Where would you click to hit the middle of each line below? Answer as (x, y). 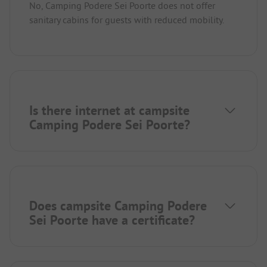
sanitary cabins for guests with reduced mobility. (127, 19)
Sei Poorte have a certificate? (112, 220)
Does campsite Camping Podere (118, 205)
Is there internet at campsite (109, 110)
